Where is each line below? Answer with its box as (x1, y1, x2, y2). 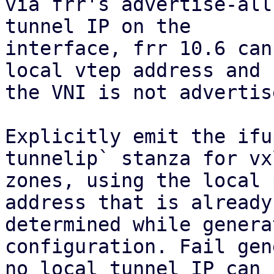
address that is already (5, 191, 272, 213)
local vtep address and (5, 59, 261, 81)
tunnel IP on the (5, 15, 191, 37)
